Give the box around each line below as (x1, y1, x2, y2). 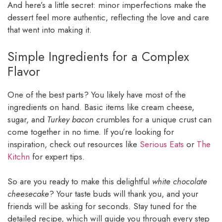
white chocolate (152, 175, 207, 188)
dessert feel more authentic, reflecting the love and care (7, 11, 209, 24)
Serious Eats (140, 138, 184, 150)
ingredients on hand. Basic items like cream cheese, (7, 101, 194, 113)
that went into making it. (7, 24, 92, 36)
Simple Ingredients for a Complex (7, 47, 189, 65)
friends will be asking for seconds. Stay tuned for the (7, 200, 197, 213)
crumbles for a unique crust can (94, 113, 212, 125)
